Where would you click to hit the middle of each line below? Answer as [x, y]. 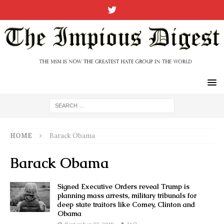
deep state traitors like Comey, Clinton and [126, 204]
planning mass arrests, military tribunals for [127, 195]
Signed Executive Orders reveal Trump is [123, 186]
